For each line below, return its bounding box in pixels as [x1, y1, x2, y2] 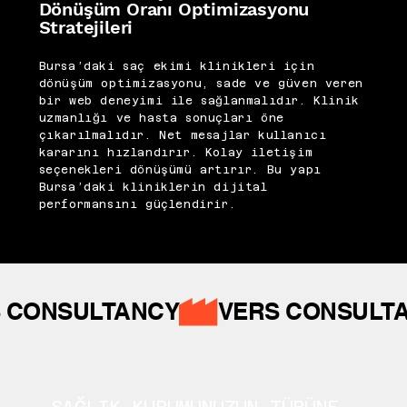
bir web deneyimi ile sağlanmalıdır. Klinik [38, 94, 360, 108]
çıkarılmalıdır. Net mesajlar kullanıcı [38, 129, 327, 143]
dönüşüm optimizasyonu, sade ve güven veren [38, 77, 363, 91]
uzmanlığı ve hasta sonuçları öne [38, 112, 284, 125]
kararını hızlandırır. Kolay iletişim [38, 146, 313, 160]
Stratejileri [38, 16, 134, 39]
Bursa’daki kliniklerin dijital [38, 181, 268, 194]
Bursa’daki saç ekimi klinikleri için [38, 60, 315, 74]
